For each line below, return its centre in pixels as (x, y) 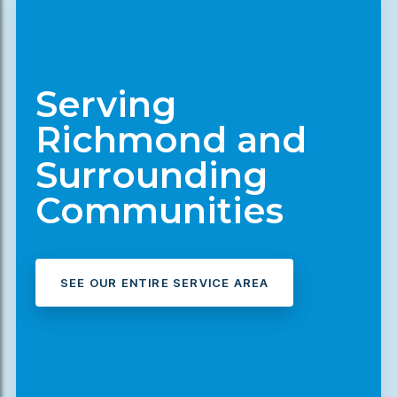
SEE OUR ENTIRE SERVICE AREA (165, 282)
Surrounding (152, 175)
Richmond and (171, 139)
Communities (160, 210)
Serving (106, 104)
